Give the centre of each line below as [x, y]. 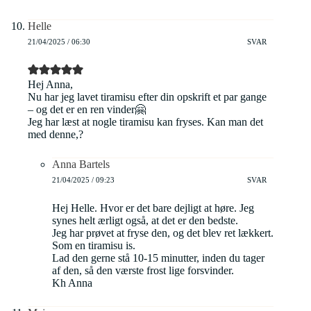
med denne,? [56, 135]
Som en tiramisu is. [94, 246]
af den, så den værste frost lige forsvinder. [143, 271]
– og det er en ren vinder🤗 [87, 110]
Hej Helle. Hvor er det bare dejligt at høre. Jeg [153, 208]
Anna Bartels [81, 165]
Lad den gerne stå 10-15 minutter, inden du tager [158, 258]
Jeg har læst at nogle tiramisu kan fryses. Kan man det [145, 122]
